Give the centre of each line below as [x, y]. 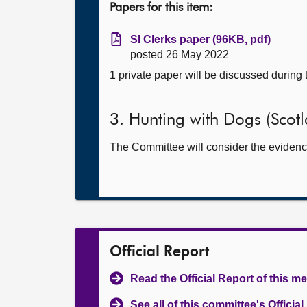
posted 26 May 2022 [180, 54]
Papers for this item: [161, 8]
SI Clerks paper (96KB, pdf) [200, 39]
